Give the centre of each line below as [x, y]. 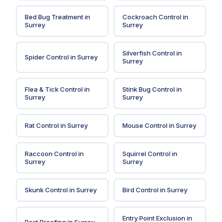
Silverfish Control [148, 53]
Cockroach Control [152, 17]
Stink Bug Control [148, 89]
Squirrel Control [146, 154]
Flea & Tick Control [54, 89]
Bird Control [140, 190]
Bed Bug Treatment [54, 17]
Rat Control [42, 126]
